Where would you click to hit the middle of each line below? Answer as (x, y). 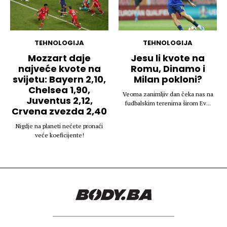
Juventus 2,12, (59, 100)
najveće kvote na (59, 68)
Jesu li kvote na (168, 58)
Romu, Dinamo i (168, 68)
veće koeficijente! (59, 135)
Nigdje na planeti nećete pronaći (59, 126)
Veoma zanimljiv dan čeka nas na (168, 94)
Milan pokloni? (168, 79)
